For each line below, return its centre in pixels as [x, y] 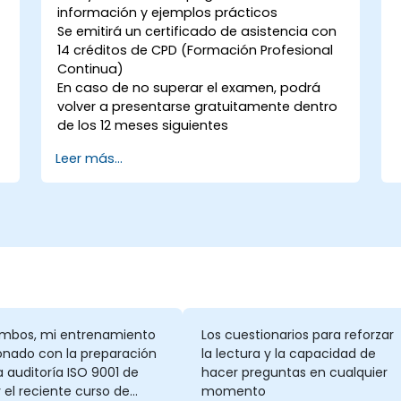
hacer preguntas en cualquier [294, 373]
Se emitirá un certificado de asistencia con [197, 31]
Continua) [91, 68]
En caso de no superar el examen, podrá [189, 87]
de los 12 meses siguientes [143, 125]
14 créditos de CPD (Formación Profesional [196, 50]
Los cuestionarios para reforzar [297, 335]
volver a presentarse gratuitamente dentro [198, 106]
